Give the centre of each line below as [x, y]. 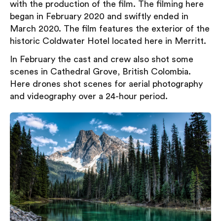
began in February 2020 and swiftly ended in [99, 16]
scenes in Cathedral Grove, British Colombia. [100, 71]
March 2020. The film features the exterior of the [110, 28]
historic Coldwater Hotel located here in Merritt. [108, 41]
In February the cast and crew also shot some [102, 59]
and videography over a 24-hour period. [89, 96]
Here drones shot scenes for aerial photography [106, 84]
